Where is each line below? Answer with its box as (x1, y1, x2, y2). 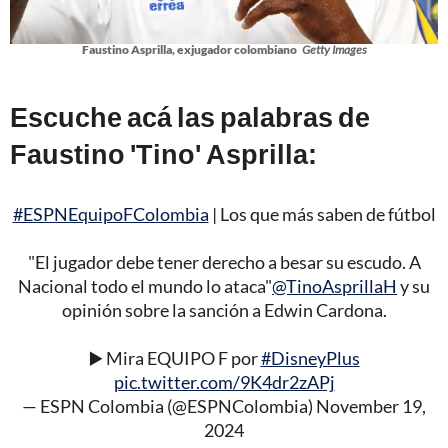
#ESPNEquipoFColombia (12, 202, 209, 225)
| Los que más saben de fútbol (208, 202, 436, 225)
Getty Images (301, 41, 367, 57)
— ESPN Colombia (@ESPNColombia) (22, 394, 316, 417)
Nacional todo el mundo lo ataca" (18, 274, 272, 297)
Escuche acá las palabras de (10, 99, 370, 133)
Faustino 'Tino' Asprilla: (10, 136, 317, 170)
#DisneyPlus (260, 346, 360, 369)
